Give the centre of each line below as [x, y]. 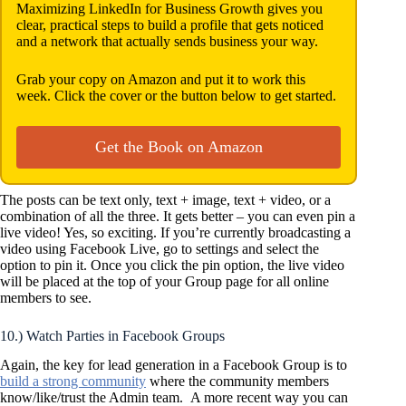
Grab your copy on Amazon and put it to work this [161, 79]
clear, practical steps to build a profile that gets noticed [170, 24]
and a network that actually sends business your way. [167, 41]
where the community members [237, 382]
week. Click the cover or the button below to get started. [176, 95]
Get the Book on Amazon [179, 146]
